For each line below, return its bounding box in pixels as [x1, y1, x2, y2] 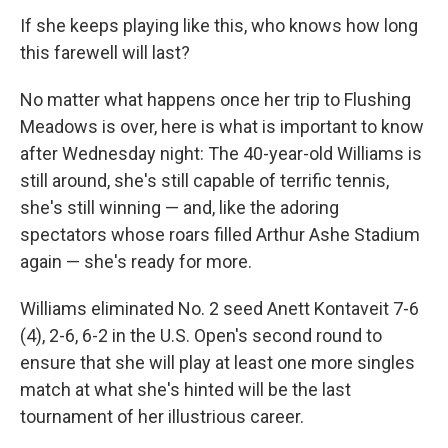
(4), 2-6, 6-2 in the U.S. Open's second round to [20, 325, 382, 346]
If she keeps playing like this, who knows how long [20, 15, 418, 36]
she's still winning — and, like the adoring [20, 197, 339, 218]
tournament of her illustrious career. [20, 406, 304, 427]
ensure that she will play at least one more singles [20, 352, 415, 373]
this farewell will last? [20, 42, 190, 63]
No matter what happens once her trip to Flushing [20, 89, 411, 110]
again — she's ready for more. [20, 251, 252, 272]
